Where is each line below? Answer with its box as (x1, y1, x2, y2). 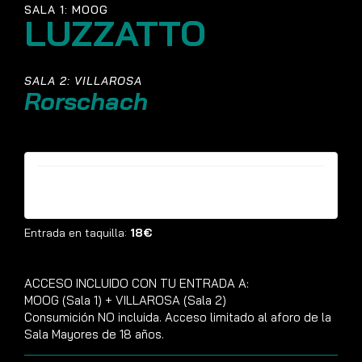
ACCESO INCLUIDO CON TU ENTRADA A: (24, 276, 249, 291)
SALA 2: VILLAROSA (24, 74, 142, 88)
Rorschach (24, 86, 148, 116)
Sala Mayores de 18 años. (24, 326, 164, 342)
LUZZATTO (24, 11, 206, 55)
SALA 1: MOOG (24, 2, 108, 17)
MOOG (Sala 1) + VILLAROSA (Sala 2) (24, 293, 226, 308)
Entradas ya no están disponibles (38, 176, 234, 192)
